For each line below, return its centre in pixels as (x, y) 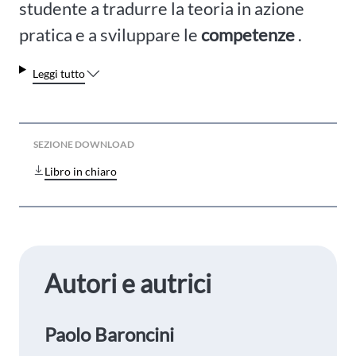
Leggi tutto (58, 74)
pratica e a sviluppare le (110, 35)
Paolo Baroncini (109, 335)
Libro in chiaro (81, 172)
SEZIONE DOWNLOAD (84, 145)
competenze (248, 35)
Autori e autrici (128, 284)
